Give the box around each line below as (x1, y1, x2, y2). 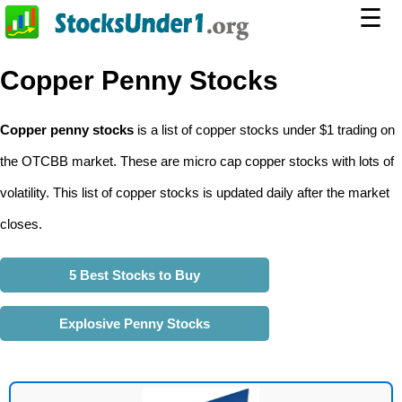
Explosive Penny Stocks (59, 316, 210, 331)
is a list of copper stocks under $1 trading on (134, 122, 395, 137)
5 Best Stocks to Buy (69, 267, 200, 283)
